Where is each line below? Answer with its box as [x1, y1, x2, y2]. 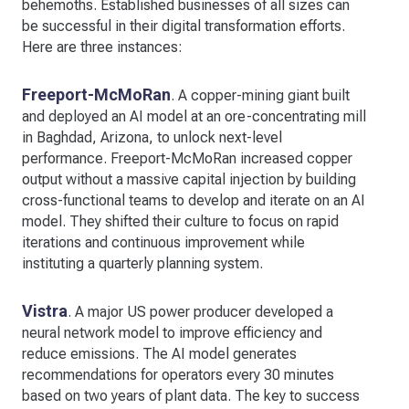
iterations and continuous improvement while [22, 233, 305, 251]
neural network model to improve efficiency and [22, 323, 322, 341]
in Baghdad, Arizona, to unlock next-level [22, 128, 282, 146]
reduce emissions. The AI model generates [22, 344, 297, 362]
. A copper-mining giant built [171, 86, 350, 104]
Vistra [22, 300, 68, 320]
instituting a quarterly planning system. [22, 254, 263, 272]
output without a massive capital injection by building [22, 170, 356, 188]
